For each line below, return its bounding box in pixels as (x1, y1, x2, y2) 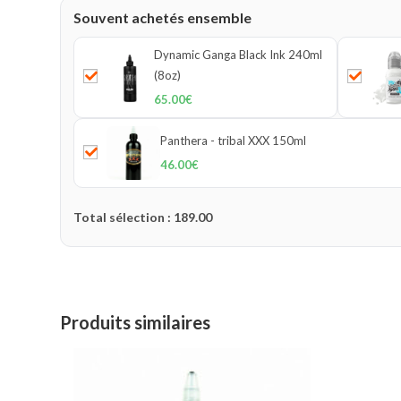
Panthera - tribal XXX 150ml (160, 133, 307, 148)
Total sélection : (73, 209, 175, 225)
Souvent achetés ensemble (73, 9, 252, 26)
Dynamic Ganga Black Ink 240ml (153, 47, 322, 62)
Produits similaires (60, 311, 211, 333)
